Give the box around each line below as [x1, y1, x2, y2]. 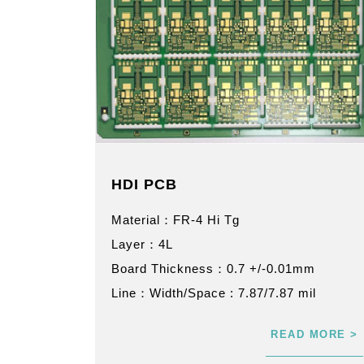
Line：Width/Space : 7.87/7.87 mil [111, 285, 316, 300]
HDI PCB [111, 175, 177, 193]
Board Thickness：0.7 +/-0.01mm [111, 261, 315, 275]
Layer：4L [111, 236, 173, 251]
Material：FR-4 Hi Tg [111, 212, 240, 227]
